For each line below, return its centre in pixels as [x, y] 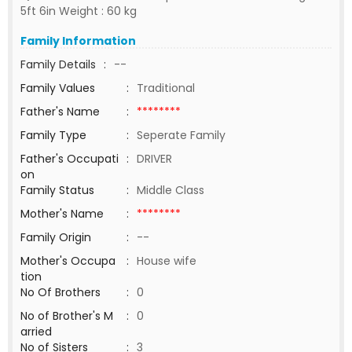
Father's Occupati [70, 159]
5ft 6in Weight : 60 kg [79, 11]
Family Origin [56, 237]
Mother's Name [64, 214]
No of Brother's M [67, 316]
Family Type [53, 135]
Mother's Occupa [68, 261]
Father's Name [60, 112]
